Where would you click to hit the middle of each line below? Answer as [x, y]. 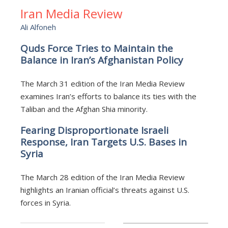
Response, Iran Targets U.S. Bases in [103, 142]
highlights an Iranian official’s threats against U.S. [105, 190]
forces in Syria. [45, 202]
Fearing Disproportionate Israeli [94, 130]
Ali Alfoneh [38, 27]
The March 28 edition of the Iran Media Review [102, 177]
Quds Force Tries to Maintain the [96, 48]
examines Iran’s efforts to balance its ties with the [108, 96]
